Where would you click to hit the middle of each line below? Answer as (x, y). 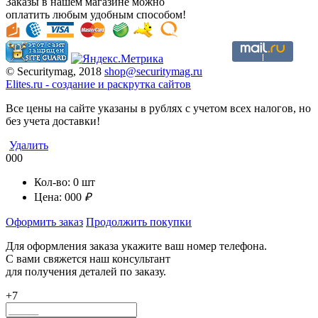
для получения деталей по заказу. (86, 272)
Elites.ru (24, 84)
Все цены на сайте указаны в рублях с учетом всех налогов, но (158, 109)
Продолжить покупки (139, 222)
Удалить (29, 146)
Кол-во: (54, 182)
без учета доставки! (53, 121)
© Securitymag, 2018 (55, 72)
